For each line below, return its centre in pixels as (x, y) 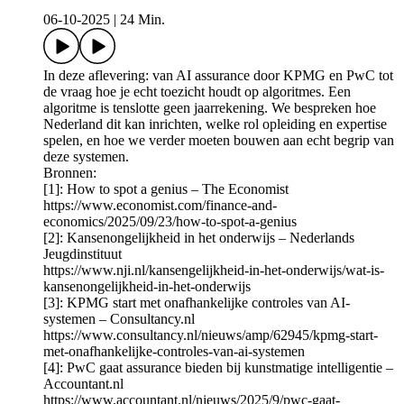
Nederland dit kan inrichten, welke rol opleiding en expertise (215, 124)
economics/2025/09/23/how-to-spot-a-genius (170, 222)
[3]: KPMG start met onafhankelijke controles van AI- (197, 303)
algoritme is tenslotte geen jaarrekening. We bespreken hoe (210, 108)
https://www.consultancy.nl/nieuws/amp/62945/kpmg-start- (211, 335)
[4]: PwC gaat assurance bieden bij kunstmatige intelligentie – (218, 368)
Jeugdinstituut (83, 254)
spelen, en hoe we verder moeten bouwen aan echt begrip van (219, 141)
